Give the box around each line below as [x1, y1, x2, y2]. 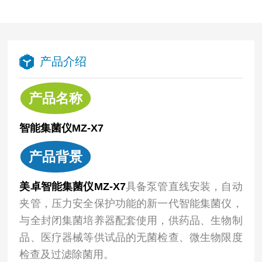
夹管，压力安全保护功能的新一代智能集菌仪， [19, 198, 243, 209]
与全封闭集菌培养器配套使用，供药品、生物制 [19, 215, 243, 226]
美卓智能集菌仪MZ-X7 [19, 181, 126, 192]
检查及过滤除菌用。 [19, 249, 115, 260]
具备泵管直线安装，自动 [125, 181, 243, 192]
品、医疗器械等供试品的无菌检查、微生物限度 [19, 232, 243, 243]
